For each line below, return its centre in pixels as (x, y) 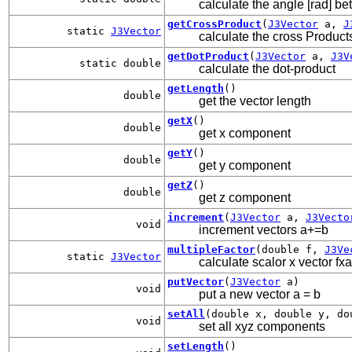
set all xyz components (262, 326)
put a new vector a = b (260, 294)
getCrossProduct (214, 24)
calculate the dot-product (267, 68)
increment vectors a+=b (264, 229)
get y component (245, 165)
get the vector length (255, 101)
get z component (245, 197)
